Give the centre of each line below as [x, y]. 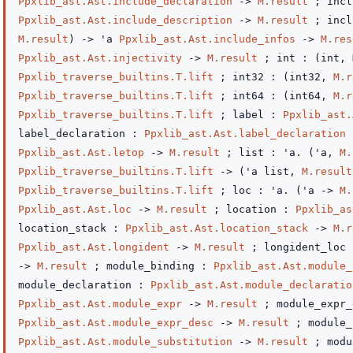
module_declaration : [84, 285]
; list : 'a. [264, 152]
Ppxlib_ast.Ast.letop [81, 152]
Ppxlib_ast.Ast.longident [94, 247]
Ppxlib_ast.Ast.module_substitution [125, 342]
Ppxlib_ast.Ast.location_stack [217, 228]
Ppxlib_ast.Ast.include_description [125, 20]
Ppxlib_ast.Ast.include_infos [207, 39]
